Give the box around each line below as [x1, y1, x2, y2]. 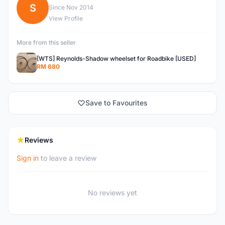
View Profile [49, 15, 83, 22]
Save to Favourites [85, 98, 148, 107]
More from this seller [17, 39, 76, 46]
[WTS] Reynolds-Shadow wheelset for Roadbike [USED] [37, 55, 196, 62]
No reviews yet [88, 188, 137, 197]
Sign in [17, 154, 39, 162]
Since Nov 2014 [49, 4, 93, 11]
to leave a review [39, 154, 96, 162]
